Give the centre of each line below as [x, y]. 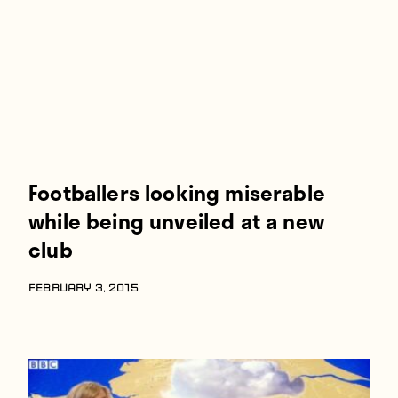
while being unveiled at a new [176, 221]
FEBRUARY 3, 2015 [84, 289]
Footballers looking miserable [177, 192]
